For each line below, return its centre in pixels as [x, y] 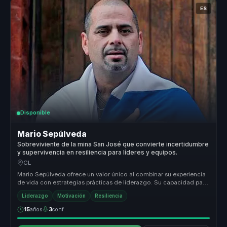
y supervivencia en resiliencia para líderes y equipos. [98, 152]
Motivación [72, 196]
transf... [28, 190]
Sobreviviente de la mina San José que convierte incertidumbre [113, 144]
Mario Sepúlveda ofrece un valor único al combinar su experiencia [112, 174]
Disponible [35, 113]
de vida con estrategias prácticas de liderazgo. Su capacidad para [113, 182]
